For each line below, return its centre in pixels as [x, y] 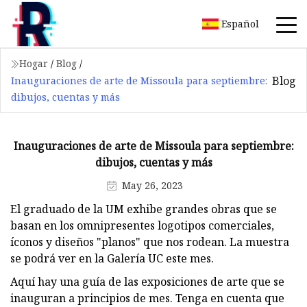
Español [240, 23]
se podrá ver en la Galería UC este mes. [112, 258]
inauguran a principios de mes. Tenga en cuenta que [147, 298]
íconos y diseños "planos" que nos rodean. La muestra [150, 242]
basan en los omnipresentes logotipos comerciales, [142, 225]
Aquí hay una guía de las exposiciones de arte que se [147, 281]
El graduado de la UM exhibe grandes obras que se [144, 209]
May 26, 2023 [152, 185]
